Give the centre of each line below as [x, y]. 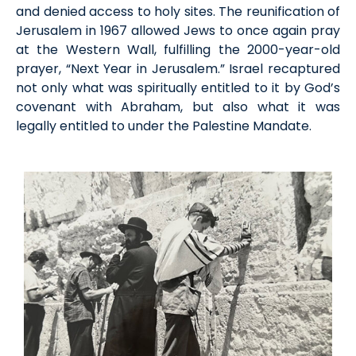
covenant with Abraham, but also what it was [178, 106]
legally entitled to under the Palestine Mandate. [164, 126]
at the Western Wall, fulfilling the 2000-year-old [178, 49]
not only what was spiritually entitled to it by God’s [178, 87]
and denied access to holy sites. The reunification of [178, 11]
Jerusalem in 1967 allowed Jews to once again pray [178, 30]
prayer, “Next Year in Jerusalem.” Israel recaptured [178, 68]
